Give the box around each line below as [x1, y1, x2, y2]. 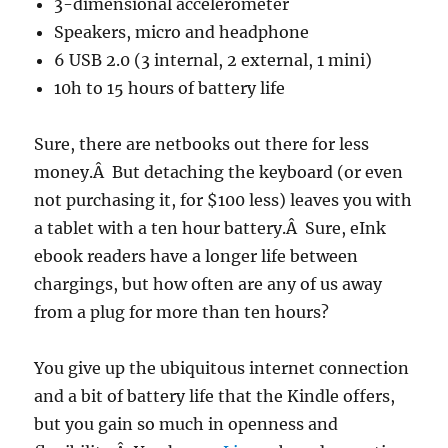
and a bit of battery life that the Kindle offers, [34, 386, 396, 406]
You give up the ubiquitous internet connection [34, 358, 410, 378]
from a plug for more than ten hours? [34, 302, 330, 322]
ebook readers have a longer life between [34, 246, 359, 266]
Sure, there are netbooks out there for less [34, 134, 370, 154]
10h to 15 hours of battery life [54, 78, 286, 98]
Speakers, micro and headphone [54, 22, 310, 42]
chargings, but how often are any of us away [34, 274, 383, 294]
